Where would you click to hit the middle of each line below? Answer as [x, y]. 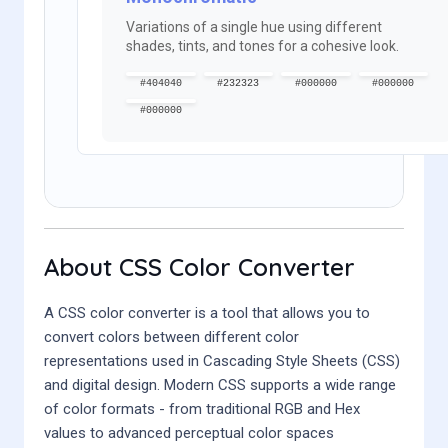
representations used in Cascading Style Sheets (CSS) [222, 360]
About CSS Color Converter [199, 266]
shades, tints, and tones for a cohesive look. [262, 45]
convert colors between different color [171, 336]
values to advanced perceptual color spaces [189, 432]
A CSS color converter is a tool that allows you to [207, 312]
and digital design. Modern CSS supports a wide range [220, 384]
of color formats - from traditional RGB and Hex [202, 408]
